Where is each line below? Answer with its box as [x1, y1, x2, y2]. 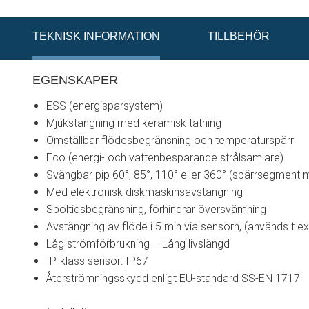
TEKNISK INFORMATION [32, 30, 160, 42]
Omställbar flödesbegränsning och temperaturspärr [46, 134, 294, 147]
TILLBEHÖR [208, 30, 270, 42]
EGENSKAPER [32, 72, 118, 87]
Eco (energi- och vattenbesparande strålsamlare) [46, 151, 283, 164]
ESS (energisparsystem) [46, 99, 163, 112]
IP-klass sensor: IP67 [46, 255, 148, 268]
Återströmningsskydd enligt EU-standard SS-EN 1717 [46, 272, 300, 285]
